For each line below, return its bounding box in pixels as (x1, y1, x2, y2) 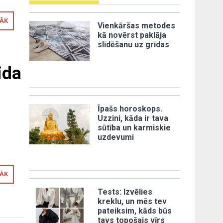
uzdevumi (98, 132, 134, 142)
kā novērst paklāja (98, 30, 167, 40)
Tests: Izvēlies (98, 187, 153, 197)
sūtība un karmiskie (98, 123, 171, 133)
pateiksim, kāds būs (98, 206, 172, 216)
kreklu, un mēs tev (98, 197, 167, 207)
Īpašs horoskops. (98, 104, 163, 114)
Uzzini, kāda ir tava (98, 113, 169, 123)
